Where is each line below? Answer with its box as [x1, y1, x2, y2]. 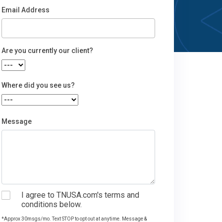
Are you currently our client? [1, 47, 93, 55]
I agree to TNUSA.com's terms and [21, 190, 139, 200]
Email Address [1, 6, 50, 14]
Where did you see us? [1, 81, 75, 89]
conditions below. [21, 200, 82, 209]
